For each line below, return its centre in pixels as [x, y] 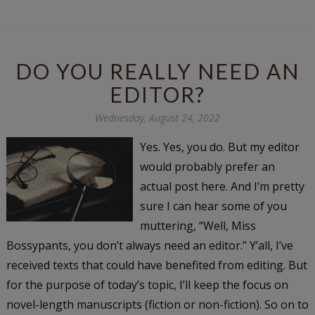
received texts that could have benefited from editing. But [156, 265]
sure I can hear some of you [213, 206]
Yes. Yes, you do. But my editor [219, 147]
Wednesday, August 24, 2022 [157, 117]
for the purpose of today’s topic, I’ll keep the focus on [147, 284]
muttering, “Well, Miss [198, 225]
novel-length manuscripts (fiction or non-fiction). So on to [157, 304]
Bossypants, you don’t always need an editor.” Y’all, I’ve [149, 245]
